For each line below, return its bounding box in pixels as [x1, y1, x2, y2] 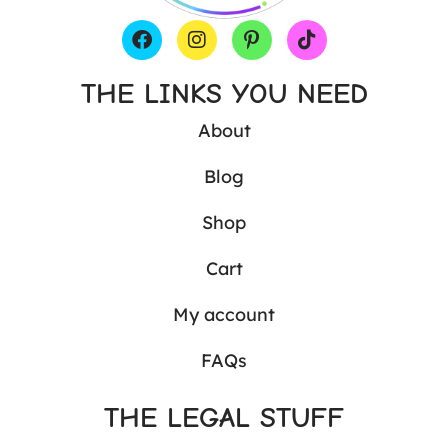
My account [173, 302, 275, 326]
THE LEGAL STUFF [104, 400, 344, 434]
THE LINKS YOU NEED [80, 76, 368, 110]
